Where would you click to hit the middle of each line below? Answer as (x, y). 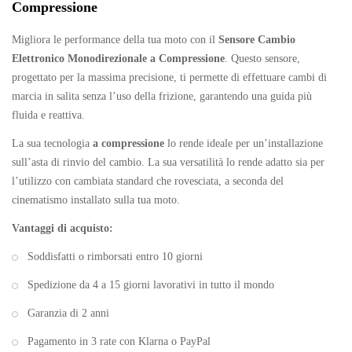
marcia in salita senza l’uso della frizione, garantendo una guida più (162, 96)
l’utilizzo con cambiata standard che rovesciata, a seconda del (148, 181)
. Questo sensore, (262, 59)
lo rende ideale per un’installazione (244, 143)
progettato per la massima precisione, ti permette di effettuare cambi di (169, 77)
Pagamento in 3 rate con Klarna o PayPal (119, 341)
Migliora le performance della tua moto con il (115, 40)
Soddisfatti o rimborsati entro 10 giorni (115, 257)
